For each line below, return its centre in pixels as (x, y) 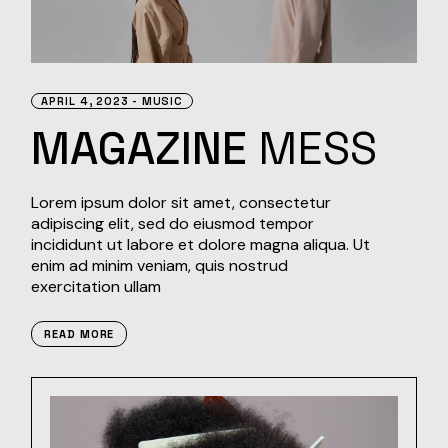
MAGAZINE (145, 149)
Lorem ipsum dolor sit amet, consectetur (181, 203)
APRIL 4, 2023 (85, 101)
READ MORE (79, 334)
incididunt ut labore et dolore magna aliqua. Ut (201, 245)
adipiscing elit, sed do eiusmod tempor (173, 224)
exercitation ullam (96, 287)
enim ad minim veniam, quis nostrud (160, 266)
